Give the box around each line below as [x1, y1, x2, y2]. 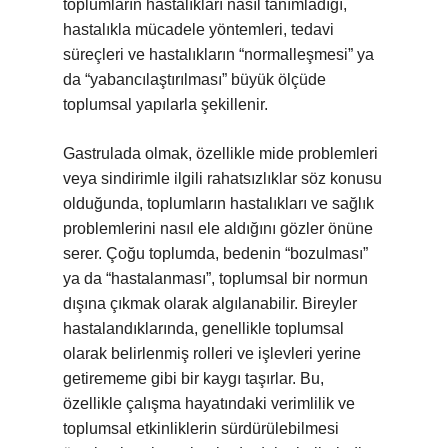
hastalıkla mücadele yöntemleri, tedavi [63, 21, 334, 38]
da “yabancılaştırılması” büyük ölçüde [63, 71, 326, 88]
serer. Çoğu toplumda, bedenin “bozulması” [63, 245, 368, 262]
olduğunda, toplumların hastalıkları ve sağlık [63, 195, 374, 212]
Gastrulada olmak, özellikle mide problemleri [63, 145, 378, 162]
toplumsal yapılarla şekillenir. [63, 96, 268, 113]
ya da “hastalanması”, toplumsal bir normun [63, 270, 368, 287]
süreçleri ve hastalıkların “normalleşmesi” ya [63, 46, 374, 63]
